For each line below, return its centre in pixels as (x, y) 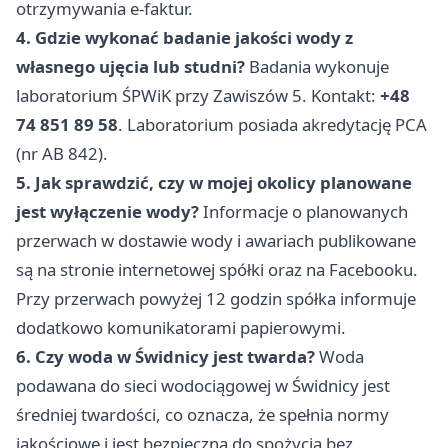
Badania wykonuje (317, 67)
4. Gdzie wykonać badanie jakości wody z (184, 38)
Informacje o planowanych (303, 212)
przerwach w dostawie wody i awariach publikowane (216, 241)
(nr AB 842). (62, 154)
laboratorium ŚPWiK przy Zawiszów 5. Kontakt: (198, 96)
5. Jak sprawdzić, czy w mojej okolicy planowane (214, 183)
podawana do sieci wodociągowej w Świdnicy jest (203, 386)
